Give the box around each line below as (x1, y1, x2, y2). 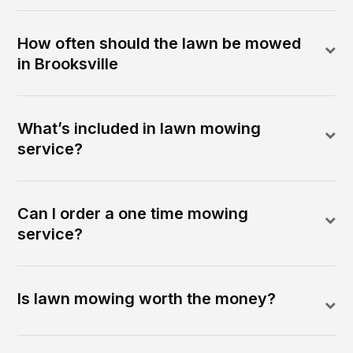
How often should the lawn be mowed (17, 33, 302, 53)
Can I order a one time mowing (17, 203, 249, 223)
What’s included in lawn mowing (17, 118, 262, 138)
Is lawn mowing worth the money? (17, 288, 277, 308)
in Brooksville (17, 54, 119, 73)
